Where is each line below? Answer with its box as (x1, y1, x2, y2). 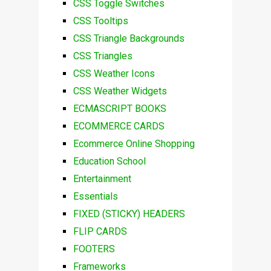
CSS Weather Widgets (73, 85, 167, 97)
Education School (73, 155, 146, 167)
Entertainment (73, 172, 131, 184)
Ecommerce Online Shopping (73, 137, 195, 149)
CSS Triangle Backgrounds (73, 32, 184, 44)
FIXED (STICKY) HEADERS (73, 207, 185, 220)
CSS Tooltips (73, 15, 128, 27)
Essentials (73, 190, 118, 202)
